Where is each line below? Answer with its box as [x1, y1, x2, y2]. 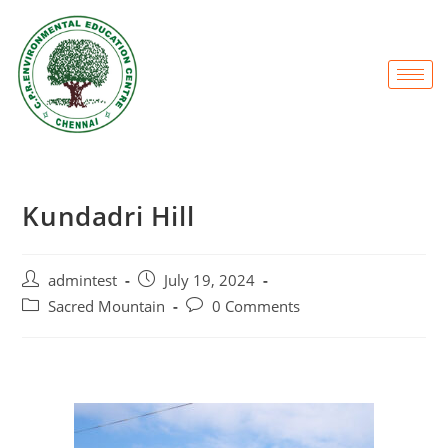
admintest [48, 271, 118, 291]
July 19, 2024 [164, 271, 256, 291]
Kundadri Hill [22, 198, 195, 235]
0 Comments [212, 297, 301, 317]
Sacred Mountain [48, 297, 166, 317]
